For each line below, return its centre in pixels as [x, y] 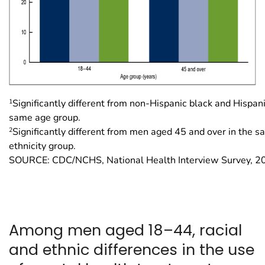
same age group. [45, 118]
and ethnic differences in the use [132, 249]
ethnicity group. [42, 146]
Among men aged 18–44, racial [125, 230]
